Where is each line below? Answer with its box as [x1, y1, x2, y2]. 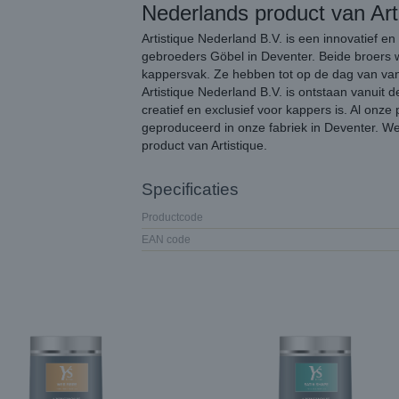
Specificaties [142, 180, 239, 199]
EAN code [142, 233, 191, 246]
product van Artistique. [142, 138, 267, 152]
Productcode [142, 211, 203, 224]
